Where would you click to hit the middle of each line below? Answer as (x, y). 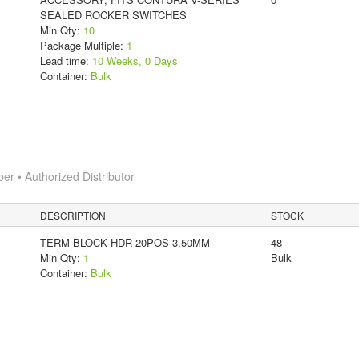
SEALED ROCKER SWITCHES (113, 14)
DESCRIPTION (73, 215)
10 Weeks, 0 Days (135, 60)
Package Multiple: (83, 45)
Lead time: (66, 60)
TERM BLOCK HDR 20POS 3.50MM (125, 242)
